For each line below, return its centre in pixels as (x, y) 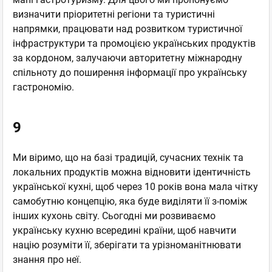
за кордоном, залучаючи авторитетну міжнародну (127, 58)
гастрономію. (43, 87)
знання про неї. (47, 260)
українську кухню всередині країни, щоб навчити (124, 231)
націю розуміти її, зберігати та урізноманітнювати (127, 245)
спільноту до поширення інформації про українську (130, 73)
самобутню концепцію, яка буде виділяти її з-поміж (130, 202)
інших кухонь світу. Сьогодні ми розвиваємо (114, 216)
